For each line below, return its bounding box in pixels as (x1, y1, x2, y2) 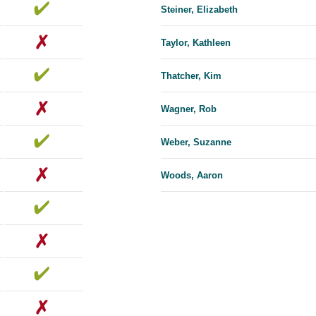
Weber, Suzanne (161, 137, 231, 148)
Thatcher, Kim (161, 71, 221, 82)
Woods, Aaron (161, 170, 223, 181)
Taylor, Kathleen (161, 37, 231, 49)
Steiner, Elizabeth (161, 4, 238, 16)
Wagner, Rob (161, 104, 217, 115)
